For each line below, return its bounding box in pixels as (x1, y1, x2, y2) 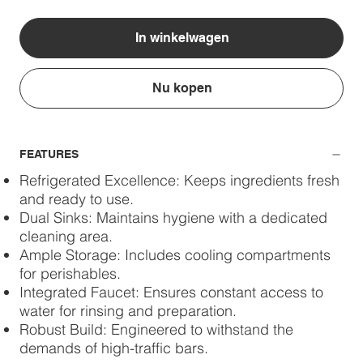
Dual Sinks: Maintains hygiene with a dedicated (19, 208, 327, 228)
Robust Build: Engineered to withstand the (19, 320, 293, 340)
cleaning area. (19, 227, 113, 246)
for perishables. (19, 264, 121, 284)
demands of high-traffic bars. (19, 339, 208, 358)
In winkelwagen (135, 30, 229, 46)
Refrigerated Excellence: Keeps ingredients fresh (19, 171, 340, 190)
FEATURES (19, 147, 79, 161)
